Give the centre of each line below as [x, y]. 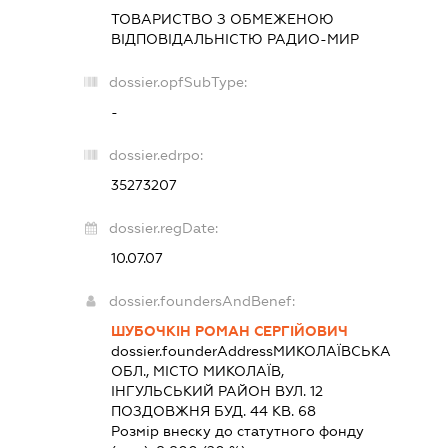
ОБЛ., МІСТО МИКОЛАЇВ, [198, 371]
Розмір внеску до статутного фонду [238, 431]
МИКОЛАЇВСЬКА [332, 351]
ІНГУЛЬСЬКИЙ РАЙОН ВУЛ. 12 [217, 391]
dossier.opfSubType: [178, 82]
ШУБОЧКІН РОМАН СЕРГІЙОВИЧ [230, 331]
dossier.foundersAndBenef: [202, 301]
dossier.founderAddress [192, 351]
